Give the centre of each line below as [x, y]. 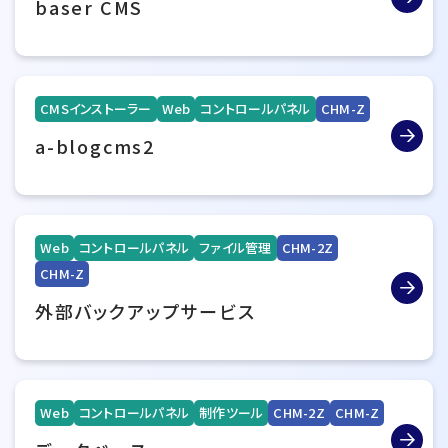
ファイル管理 [235, 247]
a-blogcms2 [95, 146]
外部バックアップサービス [145, 311]
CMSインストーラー [96, 108]
